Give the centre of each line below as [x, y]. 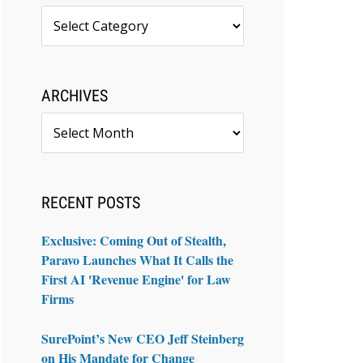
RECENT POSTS [91, 202]
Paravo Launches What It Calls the [137, 259]
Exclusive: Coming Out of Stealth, [134, 240]
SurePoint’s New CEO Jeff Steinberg [143, 338]
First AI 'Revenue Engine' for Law [136, 279]
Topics [58, 14]
